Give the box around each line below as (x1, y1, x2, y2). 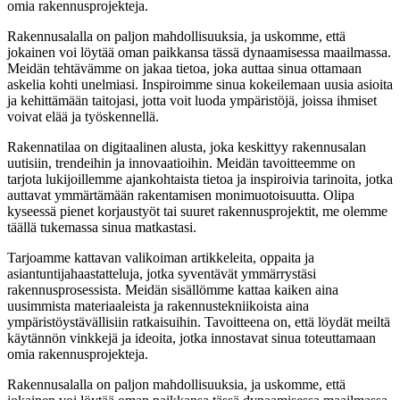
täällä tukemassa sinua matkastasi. (7, 219, 196, 235)
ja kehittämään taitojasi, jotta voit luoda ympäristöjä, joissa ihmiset (7, 92, 377, 108)
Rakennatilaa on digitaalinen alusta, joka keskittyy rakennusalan (7, 138, 366, 154)
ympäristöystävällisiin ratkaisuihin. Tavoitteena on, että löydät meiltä (7, 313, 390, 329)
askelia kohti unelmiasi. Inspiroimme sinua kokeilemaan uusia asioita (7, 76, 393, 92)
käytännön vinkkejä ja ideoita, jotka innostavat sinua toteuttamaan (7, 329, 376, 346)
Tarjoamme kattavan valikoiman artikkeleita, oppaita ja (7, 249, 314, 265)
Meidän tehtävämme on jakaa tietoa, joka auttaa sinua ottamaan (7, 60, 362, 76)
